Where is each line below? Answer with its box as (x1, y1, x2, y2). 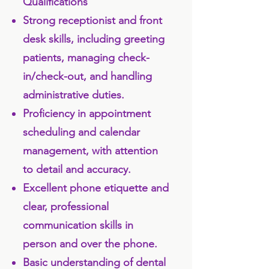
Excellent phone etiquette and (23, 181, 169, 195)
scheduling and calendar (23, 125, 140, 139)
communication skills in (23, 219, 133, 232)
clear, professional (23, 200, 109, 213)
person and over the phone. (23, 237, 157, 250)
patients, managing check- (23, 51, 150, 64)
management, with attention (23, 144, 158, 157)
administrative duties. (23, 88, 124, 101)
